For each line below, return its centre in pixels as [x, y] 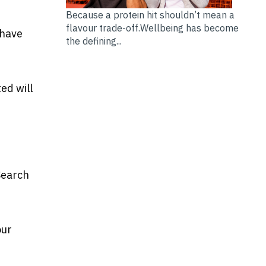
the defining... [94, 41]
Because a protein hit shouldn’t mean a [150, 15]
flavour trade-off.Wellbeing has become [152, 28]
